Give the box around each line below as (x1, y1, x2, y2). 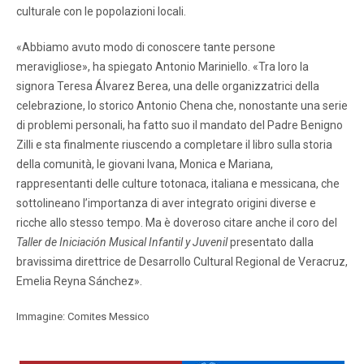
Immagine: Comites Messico (16, 310, 149, 323)
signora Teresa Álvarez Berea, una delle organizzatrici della (16, 79, 319, 93)
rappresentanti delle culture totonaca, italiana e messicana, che (16, 176, 340, 190)
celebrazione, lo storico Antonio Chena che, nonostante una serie (16, 98, 348, 112)
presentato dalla (227, 235, 314, 249)
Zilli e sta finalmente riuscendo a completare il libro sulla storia (16, 137, 332, 151)
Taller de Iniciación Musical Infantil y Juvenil (16, 235, 227, 249)
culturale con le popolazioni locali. (16, 4, 186, 18)
